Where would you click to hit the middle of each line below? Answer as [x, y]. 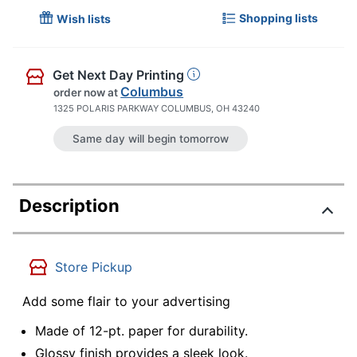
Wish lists [84, 19]
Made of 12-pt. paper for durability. [141, 331]
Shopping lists [279, 18]
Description [69, 205]
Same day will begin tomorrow [151, 138]
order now [80, 93]
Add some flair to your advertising [126, 301]
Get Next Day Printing [118, 75]
